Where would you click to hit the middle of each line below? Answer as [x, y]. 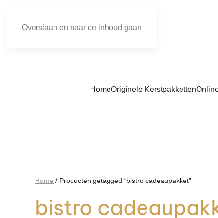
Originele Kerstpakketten [153, 89]
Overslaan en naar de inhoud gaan [82, 27]
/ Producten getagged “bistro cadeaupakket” [122, 181]
